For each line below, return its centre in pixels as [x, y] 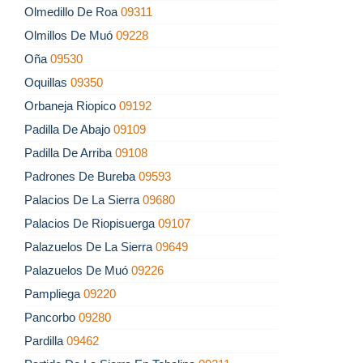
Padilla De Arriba [70, 153]
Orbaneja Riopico [72, 106]
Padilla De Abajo [69, 130]
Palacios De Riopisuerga [91, 224]
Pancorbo [51, 318]
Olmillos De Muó [70, 36]
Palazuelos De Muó [78, 271]
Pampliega [54, 294]
